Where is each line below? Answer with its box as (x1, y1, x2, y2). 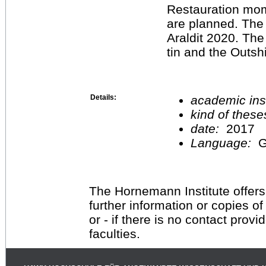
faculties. (89, 226, 140, 240)
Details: (90, 93, 116, 102)
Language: (191, 135, 258, 150)
